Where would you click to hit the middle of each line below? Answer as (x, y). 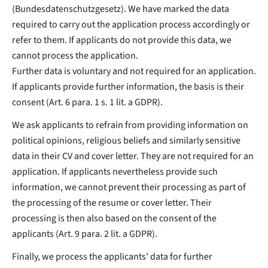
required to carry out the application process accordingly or (131, 24)
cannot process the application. (75, 55)
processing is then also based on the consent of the (114, 218)
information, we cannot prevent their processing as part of (129, 187)
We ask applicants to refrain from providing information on (130, 125)
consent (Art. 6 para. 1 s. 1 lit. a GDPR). (87, 102)
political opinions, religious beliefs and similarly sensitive (126, 140)
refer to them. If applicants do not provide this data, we (122, 40)
